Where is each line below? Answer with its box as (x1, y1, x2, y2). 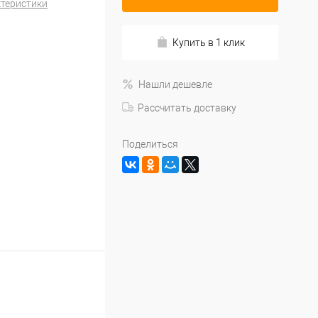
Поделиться (122, 138, 178, 150)
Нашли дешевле (138, 79, 212, 90)
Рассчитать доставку (138, 102, 236, 114)
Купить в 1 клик (172, 37, 245, 48)
